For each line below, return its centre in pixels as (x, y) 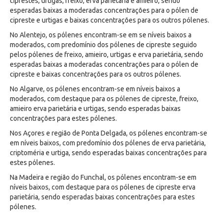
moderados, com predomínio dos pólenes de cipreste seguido (103, 45)
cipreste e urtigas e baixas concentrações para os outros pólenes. (110, 20)
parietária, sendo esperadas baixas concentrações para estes (102, 197)
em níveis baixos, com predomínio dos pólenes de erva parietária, (108, 143)
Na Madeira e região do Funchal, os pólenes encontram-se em (103, 177)
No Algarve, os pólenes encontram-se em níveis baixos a (95, 89)
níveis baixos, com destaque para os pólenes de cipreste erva (103, 187)
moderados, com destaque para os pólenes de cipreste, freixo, (104, 99)
